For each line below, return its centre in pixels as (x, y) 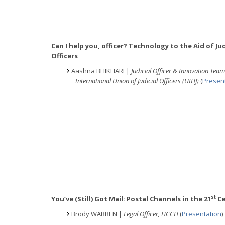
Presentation (202, 214)
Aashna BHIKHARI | (101, 71)
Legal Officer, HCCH (152, 214)
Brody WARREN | (97, 214)
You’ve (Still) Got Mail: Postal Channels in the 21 (131, 199)
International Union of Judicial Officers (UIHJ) (138, 81)
